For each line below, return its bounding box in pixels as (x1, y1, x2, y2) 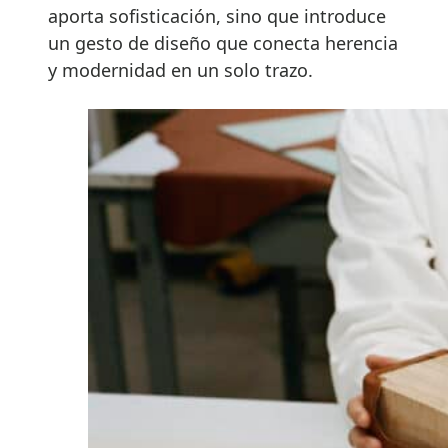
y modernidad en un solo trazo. (48, 57, 313, 82)
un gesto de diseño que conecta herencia (48, 30, 398, 55)
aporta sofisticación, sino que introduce (48, 3, 386, 28)
